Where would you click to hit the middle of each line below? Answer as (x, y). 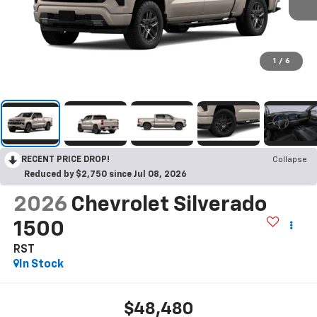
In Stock (41, 265)
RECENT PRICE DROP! (65, 160)
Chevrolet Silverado (168, 206)
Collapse (290, 160)
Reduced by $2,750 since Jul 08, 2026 (105, 175)
